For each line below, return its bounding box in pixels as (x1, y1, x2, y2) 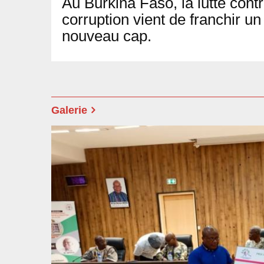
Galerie (51, 104, 87, 117)
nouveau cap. (62, 27, 151, 45)
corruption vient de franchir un (62, 10, 261, 28)
